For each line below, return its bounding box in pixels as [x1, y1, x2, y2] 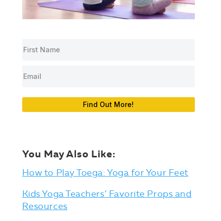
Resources [22, 200, 68, 212]
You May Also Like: [22, 147, 116, 160]
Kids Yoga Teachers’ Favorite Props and [22, 188, 192, 199]
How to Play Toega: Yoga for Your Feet [22, 167, 188, 178]
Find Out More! [83, 100, 134, 109]
